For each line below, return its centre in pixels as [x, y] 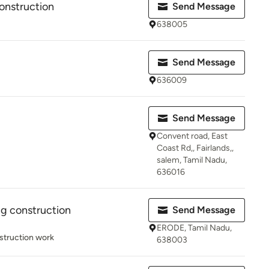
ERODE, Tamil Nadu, [194, 228]
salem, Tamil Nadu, [192, 160]
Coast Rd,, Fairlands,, [195, 148]
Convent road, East [192, 136]
